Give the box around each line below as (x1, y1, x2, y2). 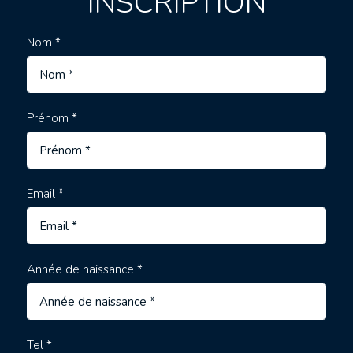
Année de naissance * (26, 261, 143, 277)
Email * (26, 185, 64, 202)
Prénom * (26, 110, 77, 126)
